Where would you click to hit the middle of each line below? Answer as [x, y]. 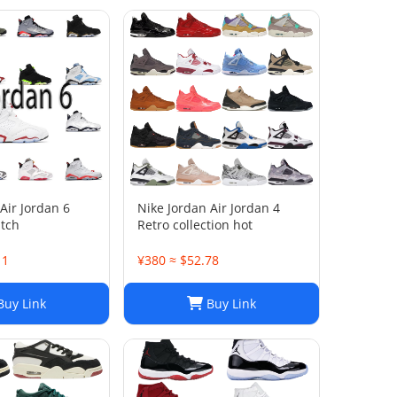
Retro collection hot [195, 225]
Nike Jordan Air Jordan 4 [209, 208]
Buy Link [230, 304]
